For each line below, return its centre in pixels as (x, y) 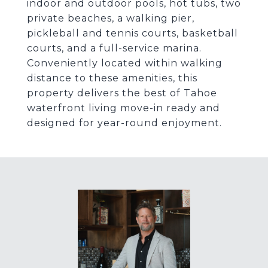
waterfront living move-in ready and (124, 108)
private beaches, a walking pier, (111, 18)
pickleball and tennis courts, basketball (133, 33)
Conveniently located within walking (125, 63)
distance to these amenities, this (112, 78)
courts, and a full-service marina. (114, 48)
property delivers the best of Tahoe (122, 93)
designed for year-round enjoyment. (124, 123)
